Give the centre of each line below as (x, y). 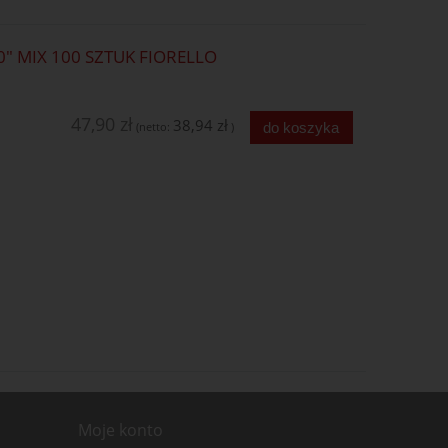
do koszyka (301, 127)
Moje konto (120, 430)
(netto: (154, 126)
